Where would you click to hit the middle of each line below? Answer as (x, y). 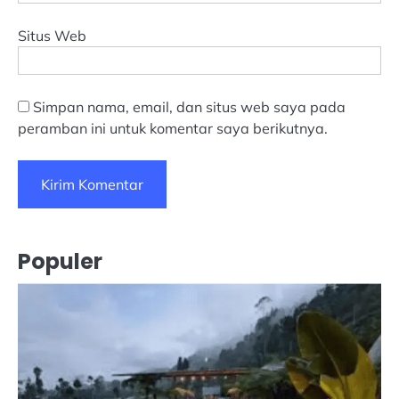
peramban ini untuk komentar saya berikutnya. (173, 129)
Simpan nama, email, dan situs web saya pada (189, 107)
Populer (60, 262)
